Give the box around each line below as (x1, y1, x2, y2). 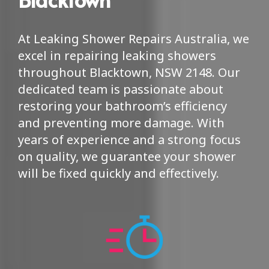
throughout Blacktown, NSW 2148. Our (18, 64, 240, 81)
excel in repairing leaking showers (18, 47, 216, 64)
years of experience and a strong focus (18, 131, 241, 148)
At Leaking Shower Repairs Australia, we (18, 31, 249, 47)
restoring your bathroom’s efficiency (18, 98, 227, 115)
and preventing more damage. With (18, 115, 225, 131)
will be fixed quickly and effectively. (18, 165, 219, 182)
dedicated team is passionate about (18, 81, 223, 98)
